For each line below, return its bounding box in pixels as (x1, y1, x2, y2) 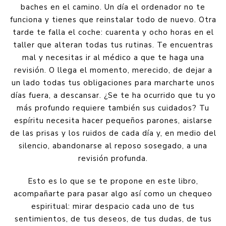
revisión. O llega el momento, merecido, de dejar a (14, 65, 212, 75)
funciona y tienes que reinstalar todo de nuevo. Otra (10, 14, 216, 25)
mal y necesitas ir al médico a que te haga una (22, 52, 204, 63)
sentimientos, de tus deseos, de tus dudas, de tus (14, 213, 212, 224)
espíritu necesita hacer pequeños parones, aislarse (14, 115, 212, 126)
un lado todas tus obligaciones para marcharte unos (11, 77, 215, 88)
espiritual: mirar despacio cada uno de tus (31, 201, 195, 211)
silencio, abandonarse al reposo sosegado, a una (19, 140, 207, 151)
